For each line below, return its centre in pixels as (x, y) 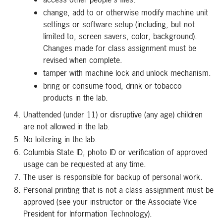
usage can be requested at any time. (85, 164)
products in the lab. (76, 98)
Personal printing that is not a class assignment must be (118, 190)
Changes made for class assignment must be (120, 48)
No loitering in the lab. (60, 139)
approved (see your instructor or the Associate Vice (110, 202)
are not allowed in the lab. (67, 126)
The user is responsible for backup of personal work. (113, 177)
